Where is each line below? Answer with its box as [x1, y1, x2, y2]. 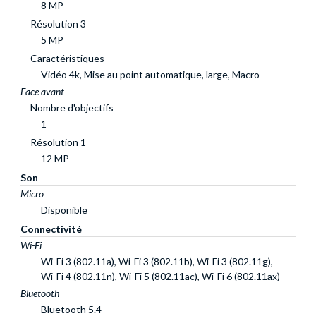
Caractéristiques [30, 51, 104, 64]
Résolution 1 [30, 135, 86, 148]
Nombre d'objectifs [30, 101, 114, 114]
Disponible [41, 203, 87, 216]
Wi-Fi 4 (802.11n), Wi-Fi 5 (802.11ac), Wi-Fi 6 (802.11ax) [41, 269, 280, 282]
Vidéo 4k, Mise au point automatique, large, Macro [41, 68, 260, 80]
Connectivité [20, 222, 82, 235]
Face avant [20, 85, 64, 97]
